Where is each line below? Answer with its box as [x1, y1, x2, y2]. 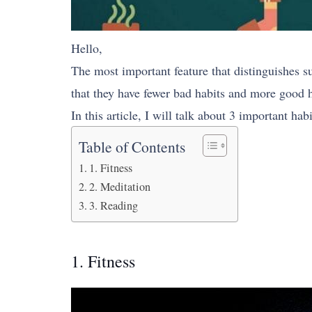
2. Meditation [89, 179, 151, 194]
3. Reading [89, 198, 139, 213]
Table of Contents [79, 136, 185, 157]
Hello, [71, 40, 102, 56]
